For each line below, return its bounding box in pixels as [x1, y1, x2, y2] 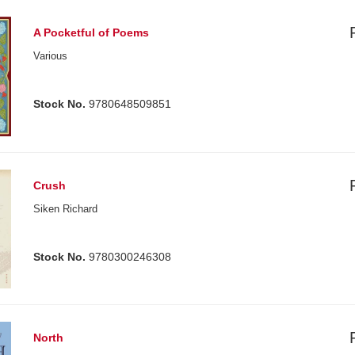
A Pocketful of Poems [33, 26, 150, 40]
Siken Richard [33, 202, 98, 215]
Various [33, 50, 68, 63]
